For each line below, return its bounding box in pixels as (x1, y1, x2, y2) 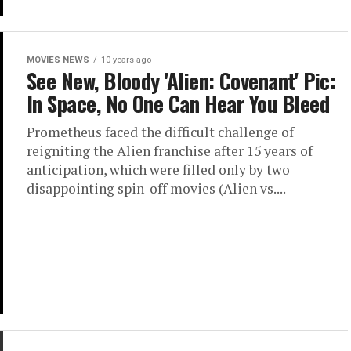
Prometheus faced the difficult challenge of (27, 123, 294, 141)
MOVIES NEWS (27, 55, 89, 65)
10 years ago (101, 55, 151, 65)
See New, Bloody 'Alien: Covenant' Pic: (27, 65, 336, 96)
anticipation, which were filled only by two (27, 161, 290, 179)
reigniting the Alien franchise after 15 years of (27, 142, 313, 160)
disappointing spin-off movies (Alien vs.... (27, 179, 286, 197)
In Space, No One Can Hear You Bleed (27, 88, 329, 119)
